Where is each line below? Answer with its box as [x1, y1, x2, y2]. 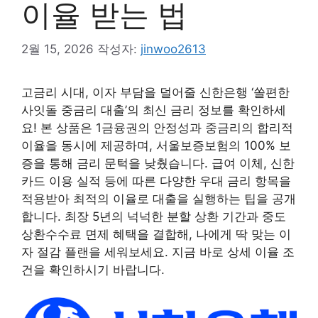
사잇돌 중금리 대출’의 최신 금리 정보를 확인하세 [21, 103, 286, 118]
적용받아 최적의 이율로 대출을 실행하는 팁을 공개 [21, 192, 296, 207]
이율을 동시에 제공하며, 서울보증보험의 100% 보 [21, 138, 291, 153]
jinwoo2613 [141, 42, 206, 57]
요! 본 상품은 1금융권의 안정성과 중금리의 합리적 [21, 121, 293, 136]
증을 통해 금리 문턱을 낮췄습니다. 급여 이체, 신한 [21, 156, 295, 171]
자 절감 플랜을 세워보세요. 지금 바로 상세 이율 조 [21, 245, 295, 260]
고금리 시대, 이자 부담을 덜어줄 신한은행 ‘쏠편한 [21, 85, 290, 100]
